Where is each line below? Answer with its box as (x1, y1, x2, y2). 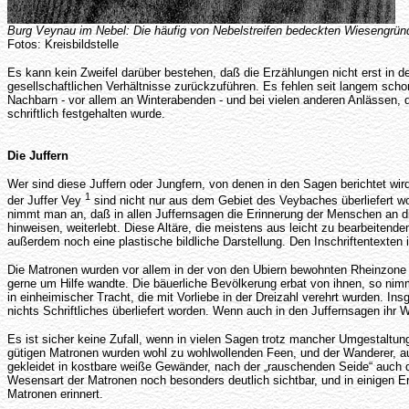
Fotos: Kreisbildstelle (7, 37, 119, 51)
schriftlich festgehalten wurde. (7, 107, 165, 121)
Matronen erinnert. (7, 387, 103, 402)
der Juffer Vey (7, 194, 85, 208)
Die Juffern (7, 149, 68, 163)
